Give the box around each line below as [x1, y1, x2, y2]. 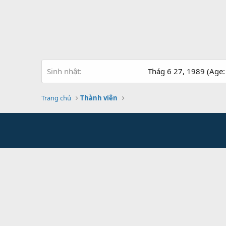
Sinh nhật [47, 66, 80, 76]
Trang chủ [41, 93, 71, 102]
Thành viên [80, 93, 118, 102]
